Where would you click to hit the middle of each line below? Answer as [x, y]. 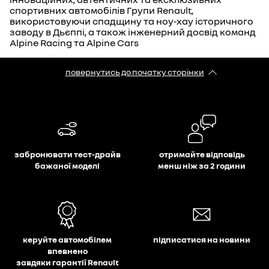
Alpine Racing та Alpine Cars [74, 43]
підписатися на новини [202, 239]
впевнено [67, 251]
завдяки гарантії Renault [67, 262]
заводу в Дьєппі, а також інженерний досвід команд [133, 32]
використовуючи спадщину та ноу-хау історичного [131, 21]
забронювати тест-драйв [67, 154]
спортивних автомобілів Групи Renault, [101, 10]
